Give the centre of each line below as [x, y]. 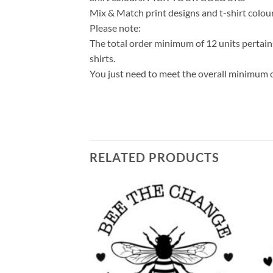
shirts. [102, 58]
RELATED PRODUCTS [154, 157]
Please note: [115, 27]
